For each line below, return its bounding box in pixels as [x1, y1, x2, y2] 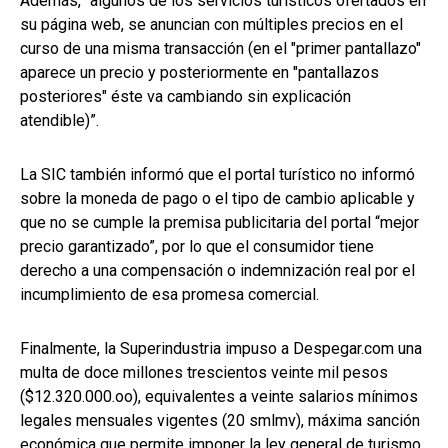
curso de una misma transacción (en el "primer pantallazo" [20, 39, 421, 59]
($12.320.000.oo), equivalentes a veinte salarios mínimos [20, 387, 418, 407]
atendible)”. [20, 111, 99, 131]
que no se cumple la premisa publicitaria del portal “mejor [20, 213, 419, 233]
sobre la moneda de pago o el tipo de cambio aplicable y [20, 189, 415, 209]
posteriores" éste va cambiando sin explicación [20, 87, 351, 107]
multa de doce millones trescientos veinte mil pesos [20, 363, 388, 383]
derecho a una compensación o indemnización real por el [20, 261, 415, 281]
